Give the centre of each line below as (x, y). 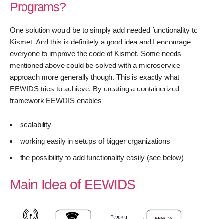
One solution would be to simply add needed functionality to (104, 30)
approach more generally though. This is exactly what (95, 77)
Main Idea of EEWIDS (73, 185)
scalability (36, 125)
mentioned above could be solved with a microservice (95, 66)
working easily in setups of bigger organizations (95, 141)
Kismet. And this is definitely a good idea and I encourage (100, 42)
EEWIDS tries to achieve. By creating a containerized (95, 89)
